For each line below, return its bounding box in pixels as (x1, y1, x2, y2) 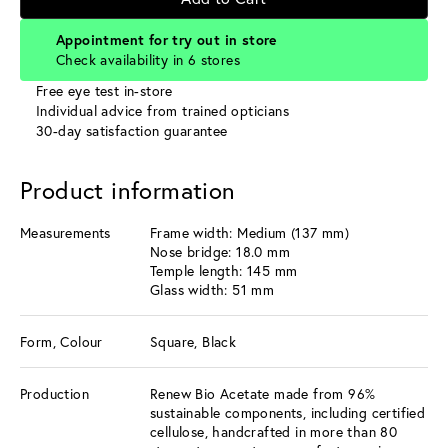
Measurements (20, 222, 111, 242)
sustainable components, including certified (150, 402, 426, 422)
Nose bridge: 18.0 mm (150, 241, 290, 261)
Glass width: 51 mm (150, 279, 275, 299)
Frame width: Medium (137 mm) (150, 222, 350, 242)
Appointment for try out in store (56, 30, 277, 49)
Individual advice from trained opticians (36, 100, 289, 120)
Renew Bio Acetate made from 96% (150, 383, 376, 403)
